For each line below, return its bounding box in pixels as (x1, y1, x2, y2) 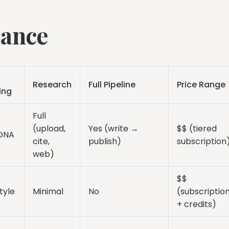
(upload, (32, 123, 65, 135)
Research (32, 79, 72, 91)
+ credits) (176, 198, 216, 211)
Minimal (32, 186, 63, 198)
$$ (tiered (176, 123, 217, 135)
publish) (88, 135, 121, 148)
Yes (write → (88, 123, 139, 135)
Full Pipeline (88, 79, 135, 91)
